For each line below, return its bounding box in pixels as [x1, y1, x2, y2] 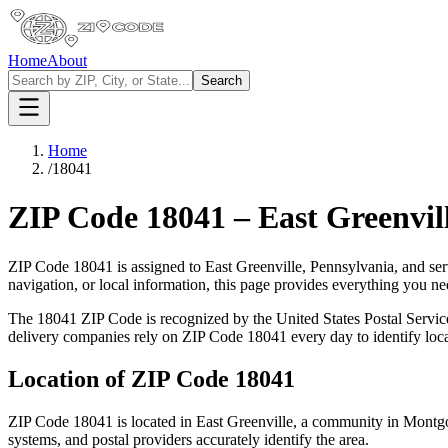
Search [201, 73, 242, 88]
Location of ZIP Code [8, 365, 235, 392]
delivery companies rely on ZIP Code [8, 327, 247, 345]
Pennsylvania [310, 257, 394, 275]
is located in [113, 412, 196, 430]
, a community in [293, 412, 403, 430]
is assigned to [113, 257, 205, 275]
